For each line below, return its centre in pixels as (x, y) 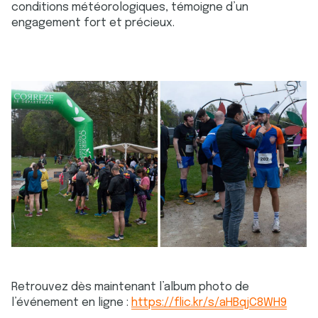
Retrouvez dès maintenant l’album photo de (130, 287)
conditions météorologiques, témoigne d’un (130, 7)
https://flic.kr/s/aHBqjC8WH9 (209, 302)
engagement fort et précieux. (93, 23)
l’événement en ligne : (71, 302)
